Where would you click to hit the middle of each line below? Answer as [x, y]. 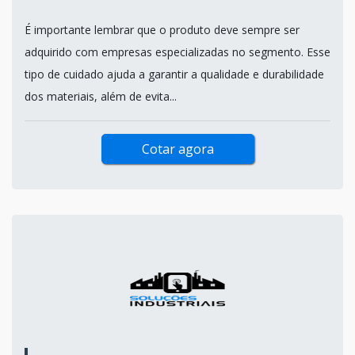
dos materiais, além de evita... [101, 96]
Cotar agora [177, 149]
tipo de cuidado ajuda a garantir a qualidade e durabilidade [174, 74]
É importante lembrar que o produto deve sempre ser [162, 29]
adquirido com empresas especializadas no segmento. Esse [177, 52]
